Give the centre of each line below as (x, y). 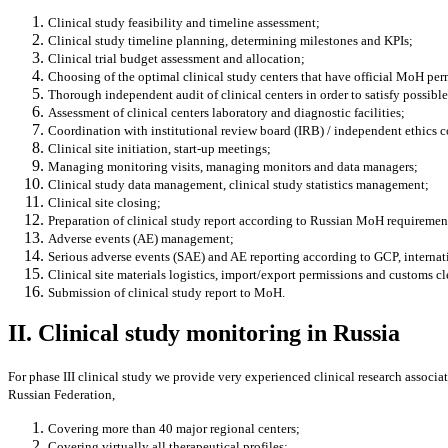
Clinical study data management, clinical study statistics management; (238, 184)
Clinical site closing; (104, 202)
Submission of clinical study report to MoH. (166, 292)
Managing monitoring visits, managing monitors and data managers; (233, 166)
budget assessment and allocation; (212, 58)
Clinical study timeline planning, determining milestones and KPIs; (230, 40)
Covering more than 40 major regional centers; (174, 429)
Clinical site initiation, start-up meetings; (159, 148)
